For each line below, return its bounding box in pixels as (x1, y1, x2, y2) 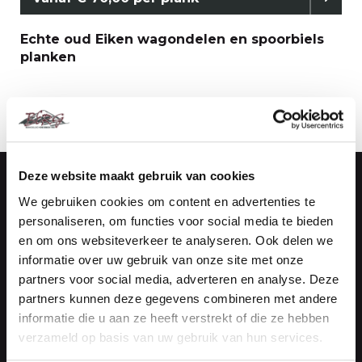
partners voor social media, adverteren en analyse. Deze (19, 271, 339, 286)
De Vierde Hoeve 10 (20, 263, 146, 279)
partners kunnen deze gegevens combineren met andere (19, 291, 338, 305)
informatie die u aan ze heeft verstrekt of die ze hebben (19, 310, 329, 325)
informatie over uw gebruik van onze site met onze (19, 252, 304, 267)
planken (20, 49, 76, 65)
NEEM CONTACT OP (36, 323, 163, 339)
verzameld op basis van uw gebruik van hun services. (19, 330, 323, 344)
